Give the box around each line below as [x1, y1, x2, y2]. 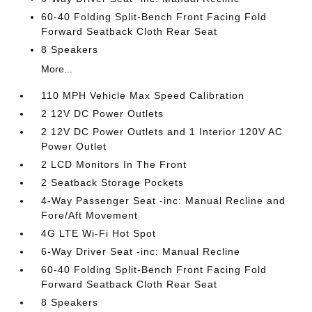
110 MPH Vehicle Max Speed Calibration [41, 90, 245, 101]
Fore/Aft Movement [41, 210, 139, 221]
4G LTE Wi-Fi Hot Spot [41, 228, 157, 239]
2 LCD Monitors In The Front [41, 159, 187, 170]
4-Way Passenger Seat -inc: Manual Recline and [41, 195, 286, 206]
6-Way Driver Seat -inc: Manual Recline [41, 246, 241, 257]
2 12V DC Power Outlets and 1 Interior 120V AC [41, 126, 283, 137]
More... [41, 63, 73, 75]
